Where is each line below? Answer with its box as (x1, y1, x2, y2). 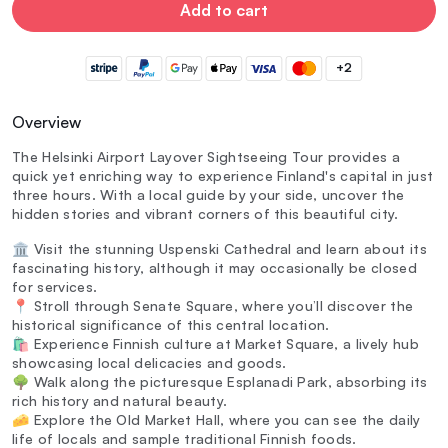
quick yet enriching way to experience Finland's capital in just (12, 167, 434, 185)
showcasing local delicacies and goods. (12, 354, 287, 372)
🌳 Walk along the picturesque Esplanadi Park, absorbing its (12, 373, 428, 391)
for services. (12, 278, 98, 296)
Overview (12, 112, 81, 133)
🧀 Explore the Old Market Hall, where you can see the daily (12, 411, 421, 429)
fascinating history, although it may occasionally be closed (12, 259, 417, 277)
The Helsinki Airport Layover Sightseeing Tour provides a (12, 148, 400, 166)
